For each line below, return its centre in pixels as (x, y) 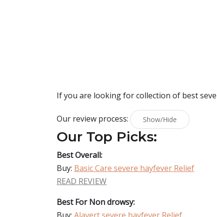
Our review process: (93, 118)
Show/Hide (160, 119)
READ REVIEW (82, 181)
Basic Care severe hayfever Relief (134, 168)
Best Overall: (79, 155)
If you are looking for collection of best (128, 95)
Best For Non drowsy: (96, 202)
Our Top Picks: (107, 137)
